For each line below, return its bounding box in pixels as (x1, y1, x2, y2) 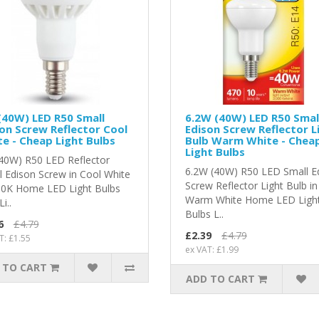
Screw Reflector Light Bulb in (184, 179, 318, 193)
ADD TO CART (186, 272, 256, 286)
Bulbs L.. (184, 207, 224, 221)
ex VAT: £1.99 (184, 244, 239, 256)
